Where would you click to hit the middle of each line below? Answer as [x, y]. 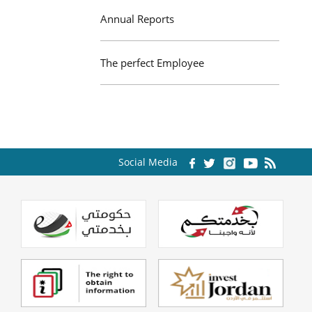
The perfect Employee [152, 63]
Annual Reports [137, 19]
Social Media [148, 162]
